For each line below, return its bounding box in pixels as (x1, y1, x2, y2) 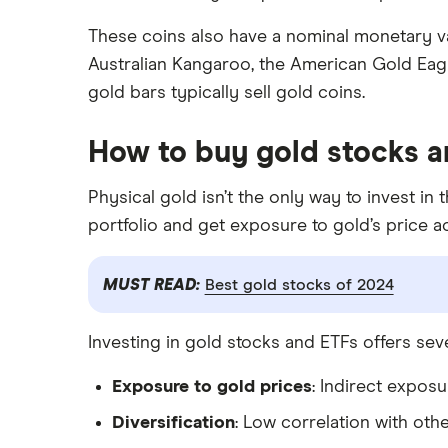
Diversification (112, 414, 235, 433)
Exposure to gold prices (112, 378, 312, 397)
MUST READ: (102, 276, 205, 293)
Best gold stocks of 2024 (204, 276, 394, 293)
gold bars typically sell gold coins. (88, 84, 365, 102)
